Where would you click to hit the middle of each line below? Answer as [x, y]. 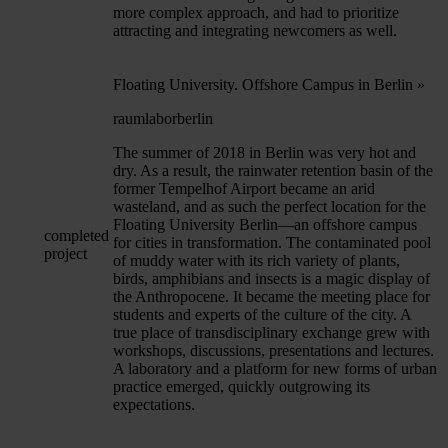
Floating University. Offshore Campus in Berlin [265, 84]
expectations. [154, 404]
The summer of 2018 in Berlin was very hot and [264, 152]
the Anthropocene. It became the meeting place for [271, 296]
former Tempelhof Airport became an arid [244, 188]
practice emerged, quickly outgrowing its [241, 386]
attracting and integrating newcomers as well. [255, 30]
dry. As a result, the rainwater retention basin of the [273, 170]
